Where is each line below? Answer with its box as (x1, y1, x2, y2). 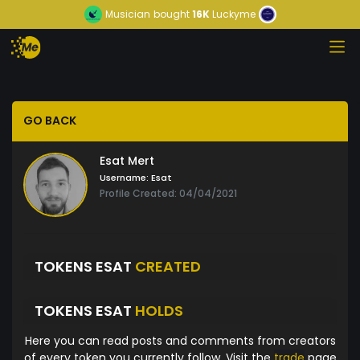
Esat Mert (100, 153, 154, 170)
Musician (104, 7, 150, 21)
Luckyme (211, 7, 256, 21)
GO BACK (23, 112, 76, 129)
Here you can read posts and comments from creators (24, 333, 336, 350)
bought (153, 7, 190, 21)
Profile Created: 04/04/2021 (100, 186, 237, 201)
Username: (100, 171, 149, 185)
